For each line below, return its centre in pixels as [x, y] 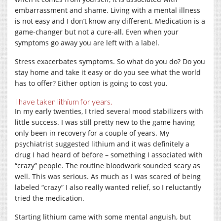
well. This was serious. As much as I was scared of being [108, 176]
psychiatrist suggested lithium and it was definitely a [102, 144]
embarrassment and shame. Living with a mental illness [108, 10]
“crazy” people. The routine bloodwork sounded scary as [108, 165]
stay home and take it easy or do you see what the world [108, 72]
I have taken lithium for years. [63, 101]
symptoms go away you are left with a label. [88, 42]
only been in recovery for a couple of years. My [92, 133]
